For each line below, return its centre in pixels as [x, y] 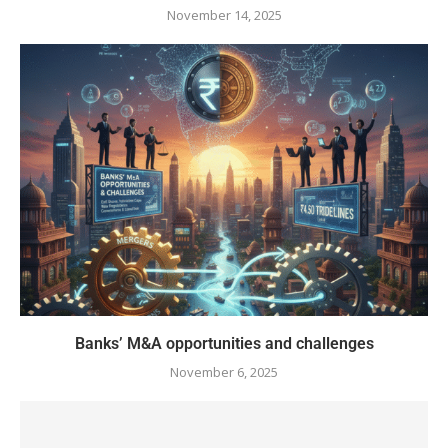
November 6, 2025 [224, 372]
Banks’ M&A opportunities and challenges [224, 344]
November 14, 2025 [224, 15]
